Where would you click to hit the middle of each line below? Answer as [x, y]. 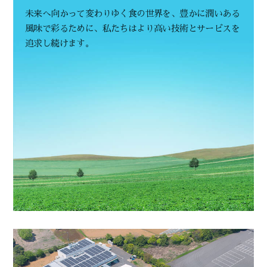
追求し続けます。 [60, 44]
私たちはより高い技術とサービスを [171, 29]
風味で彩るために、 [64, 29]
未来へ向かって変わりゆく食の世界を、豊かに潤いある [132, 14]
